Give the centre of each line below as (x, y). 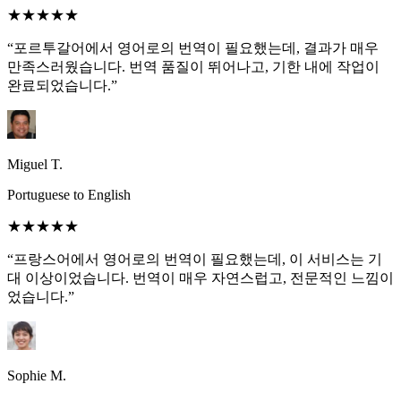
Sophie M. (37, 376)
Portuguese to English (69, 195)
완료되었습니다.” (62, 86)
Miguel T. (35, 165)
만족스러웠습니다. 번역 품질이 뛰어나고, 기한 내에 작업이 (193, 67)
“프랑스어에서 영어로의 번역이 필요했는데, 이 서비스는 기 (195, 260)
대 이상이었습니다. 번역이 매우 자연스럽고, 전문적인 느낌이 (200, 278)
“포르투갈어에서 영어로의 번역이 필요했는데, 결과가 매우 (193, 48)
